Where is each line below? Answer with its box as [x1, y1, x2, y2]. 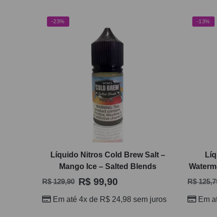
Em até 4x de [53, 195, 100, 203]
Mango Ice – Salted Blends [59, 162, 156, 170]
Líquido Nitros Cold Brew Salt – [50, 150, 165, 159]
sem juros [131, 195, 167, 203]
